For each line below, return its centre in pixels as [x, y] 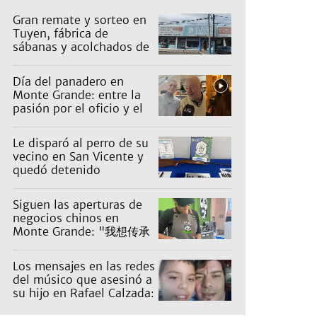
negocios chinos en [66, 218]
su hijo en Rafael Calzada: [83, 293]
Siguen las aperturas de [77, 205]
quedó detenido [57, 170]
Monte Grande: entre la [77, 95]
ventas [31, 136]
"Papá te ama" [53, 307]
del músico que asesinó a [82, 280]
